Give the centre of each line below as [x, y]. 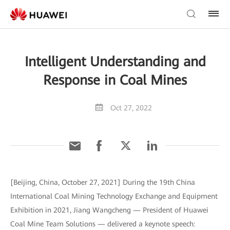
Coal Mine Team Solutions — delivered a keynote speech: [103, 224]
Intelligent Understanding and [115, 62]
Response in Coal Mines [115, 80]
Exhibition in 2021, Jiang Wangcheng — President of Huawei [109, 210]
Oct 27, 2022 [131, 108]
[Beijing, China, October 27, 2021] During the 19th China [103, 182]
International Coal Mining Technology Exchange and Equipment [114, 196]
